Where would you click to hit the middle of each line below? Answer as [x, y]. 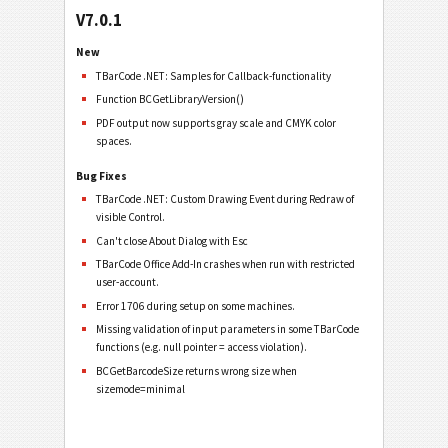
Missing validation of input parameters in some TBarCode [228, 329]
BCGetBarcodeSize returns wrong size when [197, 370]
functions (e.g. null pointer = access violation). [202, 347]
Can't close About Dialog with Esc [172, 240]
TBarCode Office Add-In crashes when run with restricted [226, 264]
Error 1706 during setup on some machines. [196, 305]
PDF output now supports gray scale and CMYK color [216, 122]
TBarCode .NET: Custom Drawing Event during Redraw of [225, 199]
